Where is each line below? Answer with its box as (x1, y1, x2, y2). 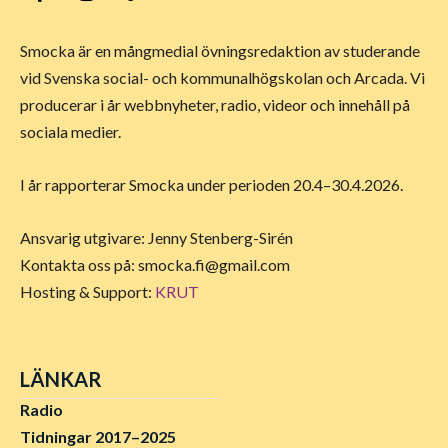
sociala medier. (20, 122, 121, 142)
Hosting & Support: (20, 282, 155, 302)
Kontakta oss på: (20, 255, 138, 275)
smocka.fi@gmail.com (138, 255, 290, 275)
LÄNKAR (20, 367, 102, 392)
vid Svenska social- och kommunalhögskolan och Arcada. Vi (20, 68, 425, 88)
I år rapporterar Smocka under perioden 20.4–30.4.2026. (20, 175, 403, 195)
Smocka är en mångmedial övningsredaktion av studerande (20, 41, 420, 61)
